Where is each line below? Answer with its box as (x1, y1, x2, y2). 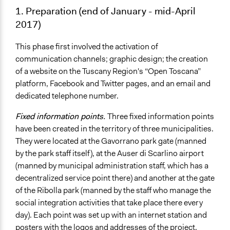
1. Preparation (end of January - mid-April (15, 4, 196, 18)
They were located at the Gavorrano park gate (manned (15, 136, 206, 147)
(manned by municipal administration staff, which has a (15, 160, 208, 171)
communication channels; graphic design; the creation (15, 53, 208, 65)
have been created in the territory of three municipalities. (15, 123, 214, 135)
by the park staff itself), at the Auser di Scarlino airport (15, 148, 204, 159)
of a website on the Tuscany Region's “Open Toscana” (15, 66, 201, 77)
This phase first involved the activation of (15, 41, 158, 52)
